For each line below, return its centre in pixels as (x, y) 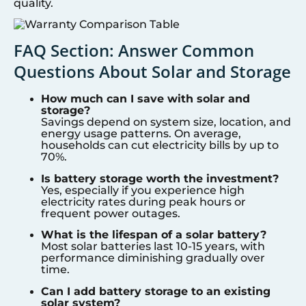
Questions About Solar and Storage (152, 72)
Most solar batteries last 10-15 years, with (153, 247)
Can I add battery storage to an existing (156, 291)
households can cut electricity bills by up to (160, 145)
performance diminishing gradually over (153, 258)
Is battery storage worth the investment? (160, 178)
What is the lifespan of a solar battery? (154, 235)
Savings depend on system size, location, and (166, 122)
